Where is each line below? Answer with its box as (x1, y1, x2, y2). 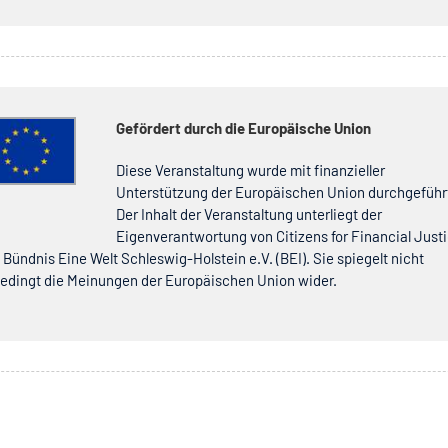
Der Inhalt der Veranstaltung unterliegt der (116, 204, 383, 223)
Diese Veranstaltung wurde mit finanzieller (116, 160, 386, 179)
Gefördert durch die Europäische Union (116, 118, 372, 137)
